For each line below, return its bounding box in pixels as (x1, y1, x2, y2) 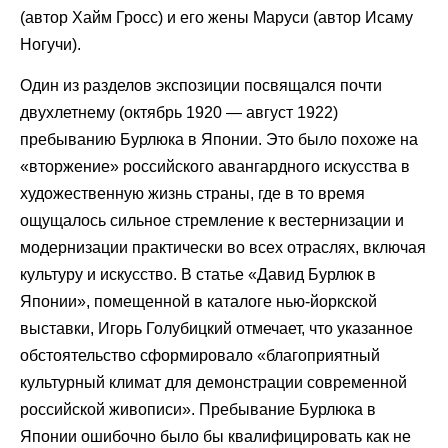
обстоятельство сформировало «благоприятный (20, 346, 380, 364)
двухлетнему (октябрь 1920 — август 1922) (20, 103, 338, 121)
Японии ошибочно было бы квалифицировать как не (20, 427, 411, 445)
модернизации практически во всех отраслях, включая (20, 238, 426, 256)
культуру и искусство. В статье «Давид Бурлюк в (20, 265, 376, 283)
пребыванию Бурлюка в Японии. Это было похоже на (20, 130, 418, 148)
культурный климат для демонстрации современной (20, 373, 407, 391)
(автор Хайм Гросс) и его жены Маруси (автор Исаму (20, 8, 413, 26)
